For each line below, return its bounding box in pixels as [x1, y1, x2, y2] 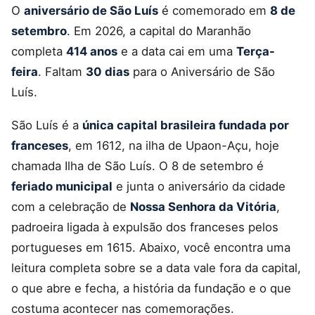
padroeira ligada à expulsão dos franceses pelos [11, 219, 278, 234]
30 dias [86, 64, 129, 79]
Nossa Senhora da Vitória [130, 199, 276, 214]
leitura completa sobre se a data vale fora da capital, [11, 260, 301, 275]
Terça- [236, 44, 275, 58]
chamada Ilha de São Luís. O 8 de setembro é [11, 158, 264, 173]
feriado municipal [11, 179, 112, 193]
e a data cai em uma [117, 44, 236, 58]
